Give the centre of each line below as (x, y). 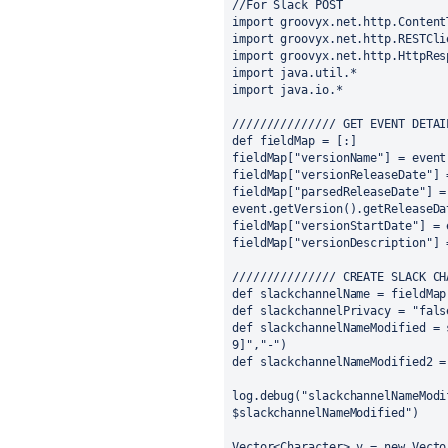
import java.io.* (287, 90)
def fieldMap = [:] (294, 141)
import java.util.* (294, 73)
